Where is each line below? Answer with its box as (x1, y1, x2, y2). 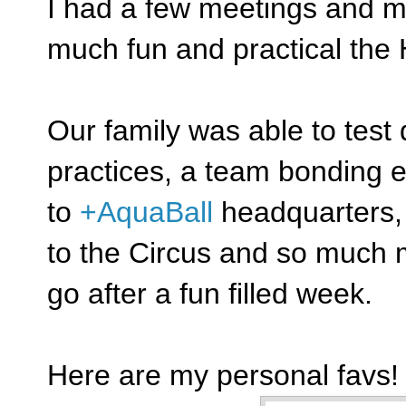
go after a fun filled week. (47, 276, 381, 310)
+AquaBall (80, 195, 213, 228)
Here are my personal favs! (47, 358, 399, 391)
